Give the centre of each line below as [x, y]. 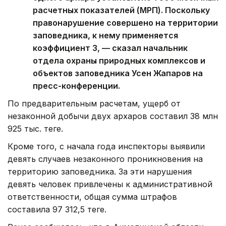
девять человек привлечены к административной [110, 184]
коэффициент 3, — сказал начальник [110, 48]
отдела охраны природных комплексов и [119, 61]
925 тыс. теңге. [35, 129]
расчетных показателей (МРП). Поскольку [121, 10]
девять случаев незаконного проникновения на [105, 159]
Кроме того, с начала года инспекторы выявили [106, 147]
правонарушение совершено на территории [125, 23]
